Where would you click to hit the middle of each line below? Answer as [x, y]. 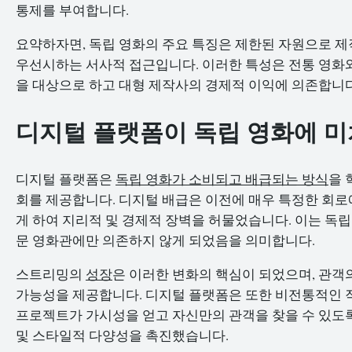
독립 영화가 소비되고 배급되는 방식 [222, 178]
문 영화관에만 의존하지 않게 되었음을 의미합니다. [165, 240]
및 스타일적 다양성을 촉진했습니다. [122, 335]
